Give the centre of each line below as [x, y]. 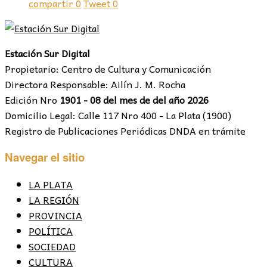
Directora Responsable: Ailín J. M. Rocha [95, 84]
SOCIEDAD [52, 246]
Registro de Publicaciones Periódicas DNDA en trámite [125, 130]
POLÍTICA [51, 231]
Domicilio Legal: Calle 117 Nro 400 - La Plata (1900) [118, 115]
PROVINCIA [55, 215]
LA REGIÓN [54, 200]
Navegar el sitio [45, 157]
